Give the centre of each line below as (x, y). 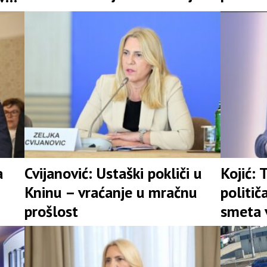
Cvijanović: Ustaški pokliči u (113, 173)
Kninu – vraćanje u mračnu (110, 193)
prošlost (51, 212)
